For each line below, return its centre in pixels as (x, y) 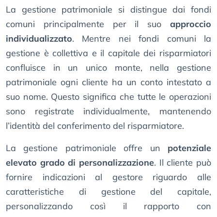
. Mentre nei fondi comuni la (142, 39)
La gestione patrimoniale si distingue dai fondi (108, 10)
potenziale (189, 148)
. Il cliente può (183, 163)
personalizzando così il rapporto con (108, 206)
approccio (191, 24)
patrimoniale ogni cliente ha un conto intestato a (108, 82)
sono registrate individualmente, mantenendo (108, 111)
